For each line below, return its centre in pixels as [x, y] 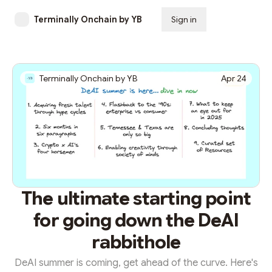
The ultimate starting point [136, 199]
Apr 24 [234, 78]
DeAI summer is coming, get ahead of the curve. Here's [136, 263]
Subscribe [237, 19]
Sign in [184, 19]
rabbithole [136, 242]
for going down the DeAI [136, 220]
